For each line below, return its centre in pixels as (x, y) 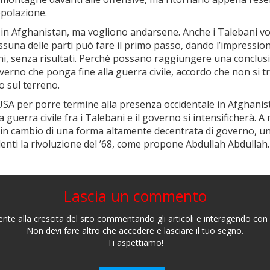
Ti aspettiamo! (135, 242)
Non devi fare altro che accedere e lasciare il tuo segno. (135, 230)
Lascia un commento (135, 196)
